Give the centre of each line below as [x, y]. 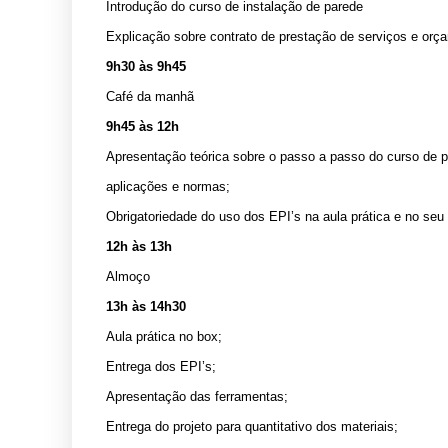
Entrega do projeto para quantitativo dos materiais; [252, 426]
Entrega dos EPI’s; [161, 366]
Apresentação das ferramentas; [197, 396]
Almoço [128, 276]
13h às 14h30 [146, 306]
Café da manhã [150, 96]
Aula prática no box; [164, 336]
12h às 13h [139, 246]
